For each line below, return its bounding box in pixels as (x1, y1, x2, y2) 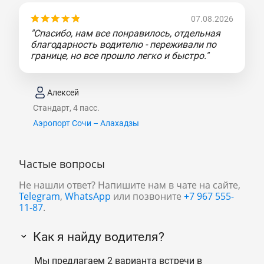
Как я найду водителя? (33, 230, 164, 245)
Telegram (19, 190, 60, 203)
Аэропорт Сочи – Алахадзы (33, 118, 139, 128)
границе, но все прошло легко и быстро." (31, 50, 209, 62)
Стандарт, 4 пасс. (33, 103, 100, 113)
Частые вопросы (19, 157, 105, 171)
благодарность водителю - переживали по (31, 39, 216, 51)
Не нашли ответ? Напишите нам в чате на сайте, (19, 179, 240, 192)
